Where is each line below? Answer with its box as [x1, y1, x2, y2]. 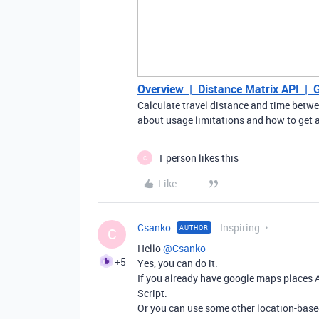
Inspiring [220, 221, 260, 234]
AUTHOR [179, 223, 209, 232]
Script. [137, 286, 167, 300]
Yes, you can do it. [137, 256, 218, 270]
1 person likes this [158, 151, 239, 164]
